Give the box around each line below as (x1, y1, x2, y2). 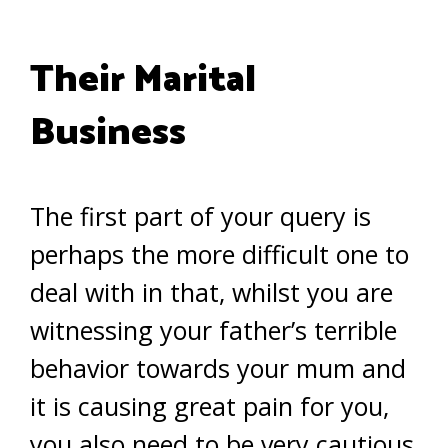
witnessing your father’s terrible (30, 313, 397, 347)
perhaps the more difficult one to (30, 237, 409, 271)
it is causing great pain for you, (30, 389, 389, 423)
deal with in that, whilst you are (30, 275, 393, 309)
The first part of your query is (30, 199, 371, 233)
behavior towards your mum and (30, 351, 406, 385)
